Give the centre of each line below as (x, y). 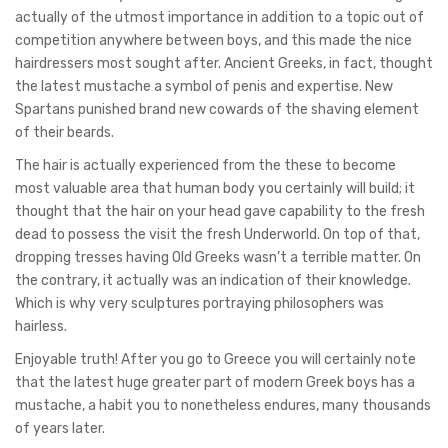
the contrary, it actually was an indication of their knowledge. (213, 280)
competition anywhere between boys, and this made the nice (213, 40)
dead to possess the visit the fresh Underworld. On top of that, (217, 234)
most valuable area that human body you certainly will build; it (215, 188)
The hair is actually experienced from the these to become (205, 165)
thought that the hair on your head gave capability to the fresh (220, 211)
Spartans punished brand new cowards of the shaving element (217, 109)
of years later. (60, 428)
